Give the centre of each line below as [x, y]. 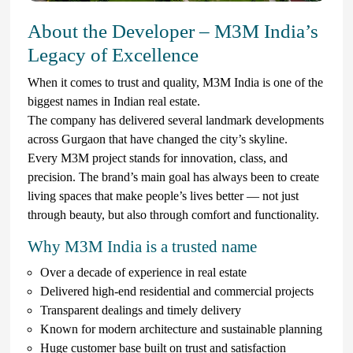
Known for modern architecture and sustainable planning [181, 329]
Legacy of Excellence [113, 54]
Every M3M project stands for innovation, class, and [158, 158]
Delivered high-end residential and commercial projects [177, 291]
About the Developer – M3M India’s [173, 31]
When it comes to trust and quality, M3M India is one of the [175, 82]
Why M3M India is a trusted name [142, 246]
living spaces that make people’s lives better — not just [163, 195]
